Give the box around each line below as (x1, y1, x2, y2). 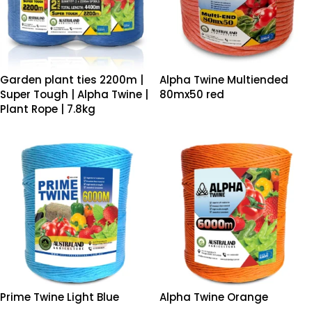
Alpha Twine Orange (159, 290, 268, 305)
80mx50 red (159, 87, 224, 102)
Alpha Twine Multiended (159, 72, 288, 88)
